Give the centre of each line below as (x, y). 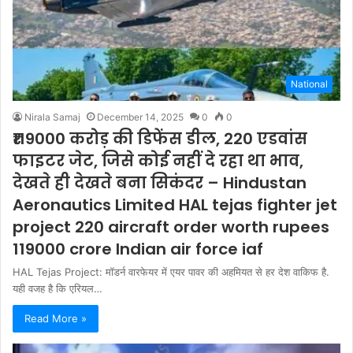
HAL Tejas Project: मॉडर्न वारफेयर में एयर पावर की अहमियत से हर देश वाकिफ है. (171, 272)
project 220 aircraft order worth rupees (171, 227)
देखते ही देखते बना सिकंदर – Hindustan (160, 183)
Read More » (56, 319)
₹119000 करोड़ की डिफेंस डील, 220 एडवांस (160, 139)
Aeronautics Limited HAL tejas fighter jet (175, 205)
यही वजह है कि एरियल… (58, 289)
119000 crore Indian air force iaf (138, 249)
